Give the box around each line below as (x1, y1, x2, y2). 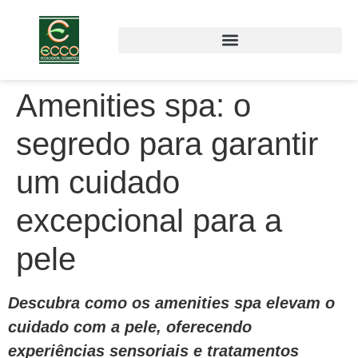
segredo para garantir (16, 126, 318, 161)
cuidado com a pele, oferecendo (8, 318, 252, 336)
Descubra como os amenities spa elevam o (8, 294, 335, 312)
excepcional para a (16, 203, 282, 238)
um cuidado (16, 165, 180, 200)
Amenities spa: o (16, 88, 251, 123)
